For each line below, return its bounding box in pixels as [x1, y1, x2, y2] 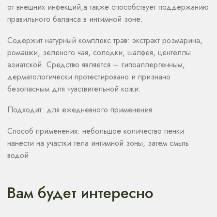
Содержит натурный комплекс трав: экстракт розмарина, [7, 34, 202, 46]
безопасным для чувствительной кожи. [7, 83, 141, 94]
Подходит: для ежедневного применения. [7, 104, 155, 116]
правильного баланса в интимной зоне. [7, 14, 143, 25]
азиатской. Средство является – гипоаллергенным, [7, 59, 185, 70]
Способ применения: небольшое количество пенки [7, 125, 184, 137]
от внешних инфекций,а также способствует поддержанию [7, 1, 209, 13]
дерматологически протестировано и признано [7, 71, 170, 82]
